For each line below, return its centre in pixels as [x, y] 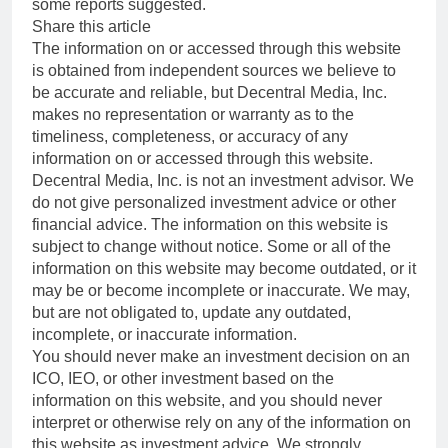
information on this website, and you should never [207, 400]
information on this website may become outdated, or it [224, 268]
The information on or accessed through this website [216, 48]
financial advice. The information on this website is [210, 224]
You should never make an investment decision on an [221, 356]
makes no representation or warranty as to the [193, 114]
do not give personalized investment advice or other [214, 202]
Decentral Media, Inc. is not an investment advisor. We [223, 180]
